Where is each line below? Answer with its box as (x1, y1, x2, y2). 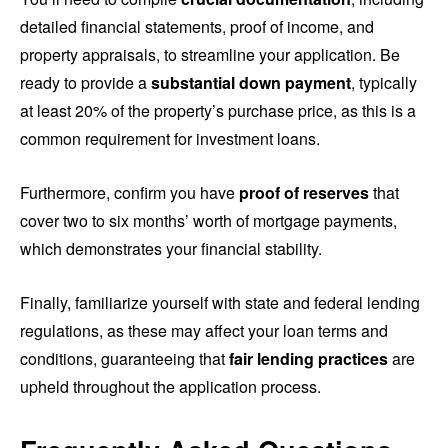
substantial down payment (151, 70, 351, 94)
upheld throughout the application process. (20, 374, 321, 398)
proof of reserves (239, 180, 369, 204)
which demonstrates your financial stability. (20, 236, 322, 260)
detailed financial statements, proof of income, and (20, 14, 374, 38)
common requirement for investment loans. (20, 126, 320, 150)
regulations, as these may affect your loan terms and (20, 318, 388, 342)
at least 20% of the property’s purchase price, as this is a (20, 98, 416, 122)
